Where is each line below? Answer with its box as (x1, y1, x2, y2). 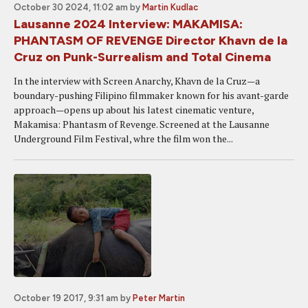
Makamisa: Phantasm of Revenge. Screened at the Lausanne (14, 118, 269, 131)
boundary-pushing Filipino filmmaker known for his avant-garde (14, 89, 289, 102)
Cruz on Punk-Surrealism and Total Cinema (14, 49, 271, 65)
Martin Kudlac (142, 2, 198, 12)
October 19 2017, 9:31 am (14, 293, 118, 303)
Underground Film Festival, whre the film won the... (14, 132, 233, 145)
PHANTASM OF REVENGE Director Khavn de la (14, 33, 287, 48)
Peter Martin (133, 293, 185, 303)
